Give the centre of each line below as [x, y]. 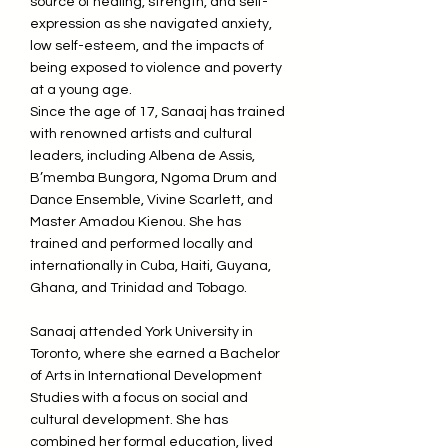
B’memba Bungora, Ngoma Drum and [153, 178]
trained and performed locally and [141, 244]
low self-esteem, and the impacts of [147, 46]
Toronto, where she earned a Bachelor [155, 354]
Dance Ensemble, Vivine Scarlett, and [151, 200]
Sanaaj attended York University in [141, 332]
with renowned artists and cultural [141, 134]
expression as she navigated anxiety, [151, 24]
